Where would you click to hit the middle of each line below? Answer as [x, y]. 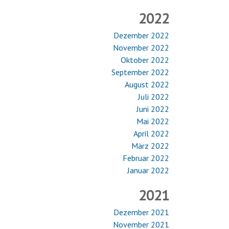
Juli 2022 [154, 97]
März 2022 [150, 146]
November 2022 [141, 48]
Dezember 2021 [141, 212]
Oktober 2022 [145, 60]
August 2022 [147, 84]
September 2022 [140, 72]
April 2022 [151, 133]
